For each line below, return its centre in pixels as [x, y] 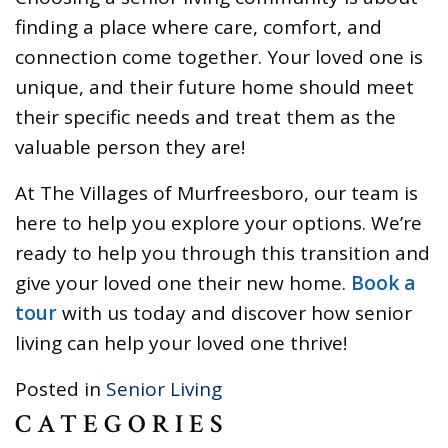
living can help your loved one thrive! [181, 342]
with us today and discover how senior [234, 312]
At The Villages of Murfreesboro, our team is [216, 192]
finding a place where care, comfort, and [198, 26]
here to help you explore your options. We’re [218, 222]
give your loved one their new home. [183, 282]
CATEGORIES [122, 423]
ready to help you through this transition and [222, 252]
